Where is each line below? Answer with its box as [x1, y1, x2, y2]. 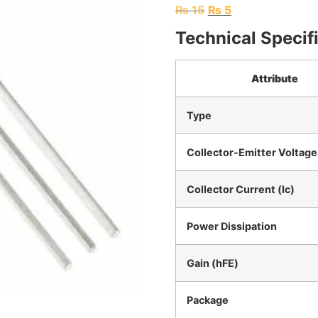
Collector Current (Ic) [186, 183, 295, 196]
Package [186, 294, 229, 307]
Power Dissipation [186, 220, 277, 233]
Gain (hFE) [186, 257, 238, 270]
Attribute [251, 72, 299, 85]
